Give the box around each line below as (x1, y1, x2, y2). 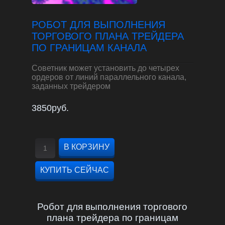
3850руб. (31, 103, 69, 114)
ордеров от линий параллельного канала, (31, 72, 186, 81)
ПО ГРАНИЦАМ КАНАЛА (31, 42, 147, 53)
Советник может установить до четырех (31, 63, 179, 72)
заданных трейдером (31, 81, 110, 90)
